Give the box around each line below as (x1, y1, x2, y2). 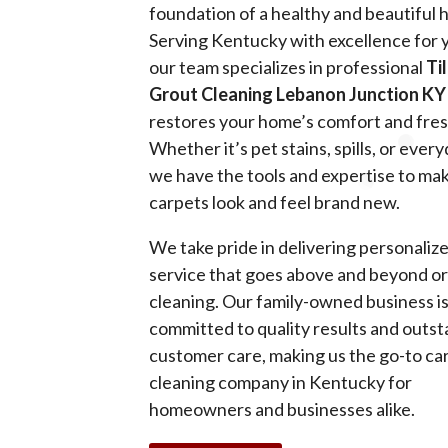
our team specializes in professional (149, 56, 427, 79)
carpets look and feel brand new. (149, 191, 401, 214)
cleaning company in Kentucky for (149, 371, 413, 394)
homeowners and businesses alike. (149, 398, 416, 421)
